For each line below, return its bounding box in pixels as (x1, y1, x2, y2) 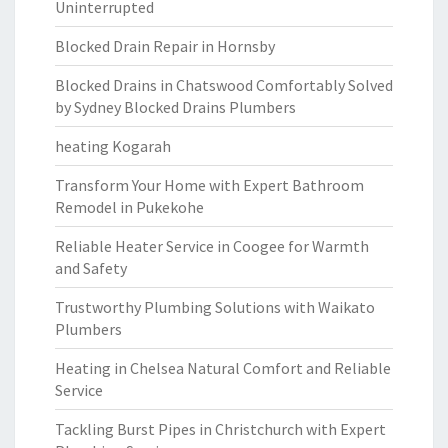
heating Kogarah (55, 136, 171, 156)
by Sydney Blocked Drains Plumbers (55, 97, 296, 117)
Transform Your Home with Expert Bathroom (55, 175, 364, 195)
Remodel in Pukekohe (55, 197, 204, 217)
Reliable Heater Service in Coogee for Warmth (55, 236, 369, 256)
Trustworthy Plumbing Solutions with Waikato (55, 297, 375, 317)
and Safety (55, 258, 127, 278)
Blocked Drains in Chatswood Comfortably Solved (55, 75, 393, 95)
